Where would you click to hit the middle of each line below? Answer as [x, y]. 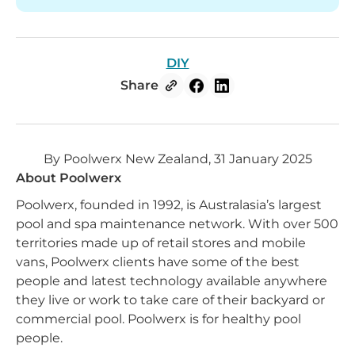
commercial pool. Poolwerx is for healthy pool [158, 319]
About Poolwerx [69, 178]
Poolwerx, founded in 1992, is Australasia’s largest [169, 205]
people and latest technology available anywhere [172, 281]
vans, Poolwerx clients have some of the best [158, 262]
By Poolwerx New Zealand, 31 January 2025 [177, 159]
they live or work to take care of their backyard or [170, 300]
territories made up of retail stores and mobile [161, 243]
